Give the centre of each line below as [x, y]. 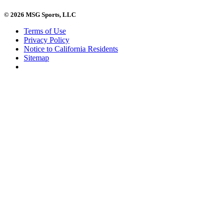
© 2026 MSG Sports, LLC [40, 14]
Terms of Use [45, 31]
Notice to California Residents [71, 49]
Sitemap [36, 57]
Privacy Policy [47, 40]
